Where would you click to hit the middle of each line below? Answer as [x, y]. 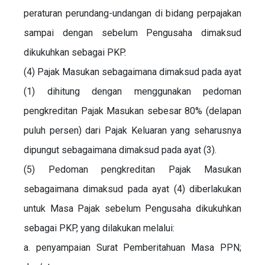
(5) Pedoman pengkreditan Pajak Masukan [132, 169]
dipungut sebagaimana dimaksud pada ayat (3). [120, 150]
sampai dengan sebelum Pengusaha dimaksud [132, 33]
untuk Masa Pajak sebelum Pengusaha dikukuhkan [132, 208]
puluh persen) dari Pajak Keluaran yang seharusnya [132, 130]
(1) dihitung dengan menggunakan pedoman [132, 91]
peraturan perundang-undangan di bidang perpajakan [132, 13]
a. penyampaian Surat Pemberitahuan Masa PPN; [132, 247]
